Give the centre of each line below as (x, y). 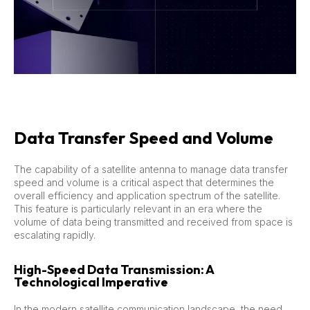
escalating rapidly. (55, 235)
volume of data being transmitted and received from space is (153, 221)
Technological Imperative (91, 282)
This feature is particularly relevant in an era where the (138, 208)
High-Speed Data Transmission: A (114, 269)
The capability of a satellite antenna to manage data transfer (151, 169)
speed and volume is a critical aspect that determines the (144, 182)
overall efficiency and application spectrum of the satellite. (147, 195)
